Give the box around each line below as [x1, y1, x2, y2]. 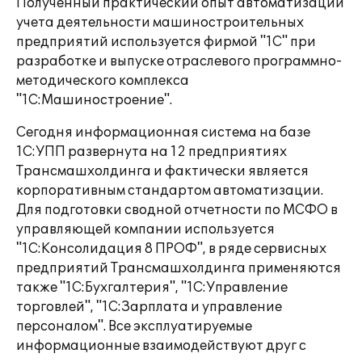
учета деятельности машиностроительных [16, 15, 304, 31]
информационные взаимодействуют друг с [16, 338, 306, 354]
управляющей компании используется [16, 221, 275, 238]
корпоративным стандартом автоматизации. [16, 183, 323, 199]
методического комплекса [16, 73, 189, 89]
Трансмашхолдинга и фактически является [16, 163, 309, 179]
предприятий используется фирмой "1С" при [16, 34, 316, 50]
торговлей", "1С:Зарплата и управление [16, 299, 282, 315]
